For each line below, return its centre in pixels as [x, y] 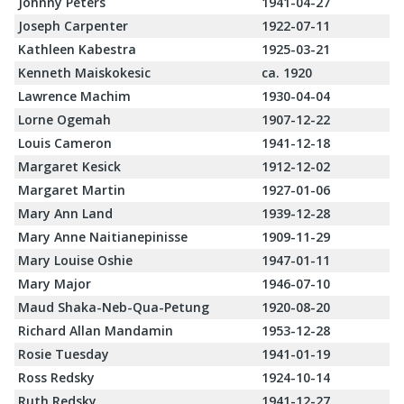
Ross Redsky [56, 378]
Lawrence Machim [74, 96]
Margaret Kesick [69, 167]
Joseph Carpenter [73, 26]
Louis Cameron [65, 143]
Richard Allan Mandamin [96, 331]
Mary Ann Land [65, 214]
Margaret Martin [72, 190]
